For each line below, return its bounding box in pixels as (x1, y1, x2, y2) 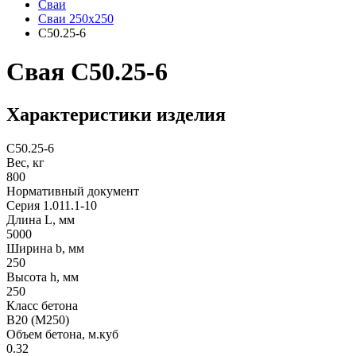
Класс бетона (6, 298, 78, 312)
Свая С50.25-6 (6, 57, 168, 87)
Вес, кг (6, 155, 44, 169)
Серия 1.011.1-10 (6, 198, 97, 212)
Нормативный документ (6, 184, 139, 198)
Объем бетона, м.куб (6, 327, 118, 341)
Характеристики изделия (6, 103, 226, 125)
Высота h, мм (6, 269, 79, 284)
